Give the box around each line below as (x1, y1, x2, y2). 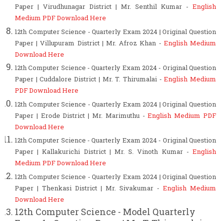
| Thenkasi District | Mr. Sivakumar (37, 183, 157, 192)
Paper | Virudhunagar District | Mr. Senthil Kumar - (15, 2, 192, 11)
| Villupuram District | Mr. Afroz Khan (36, 38, 159, 47)
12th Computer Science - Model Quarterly (15, 206, 195, 218)
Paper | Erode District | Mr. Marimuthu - (15, 110, 148, 120)
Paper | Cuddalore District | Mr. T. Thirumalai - (15, 74, 164, 84)
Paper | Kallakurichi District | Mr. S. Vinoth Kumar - (15, 147, 192, 156)
